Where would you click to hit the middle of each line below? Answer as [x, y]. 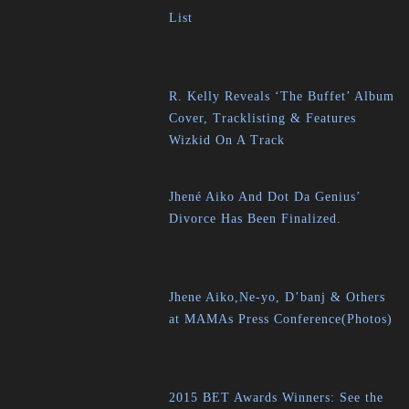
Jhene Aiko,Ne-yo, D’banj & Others [278, 297]
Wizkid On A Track [227, 140]
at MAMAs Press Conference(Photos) [281, 319]
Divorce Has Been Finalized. [256, 219]
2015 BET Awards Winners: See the [277, 398]
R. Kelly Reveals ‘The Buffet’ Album [282, 96]
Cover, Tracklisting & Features [263, 118]
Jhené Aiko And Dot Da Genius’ [265, 197]
